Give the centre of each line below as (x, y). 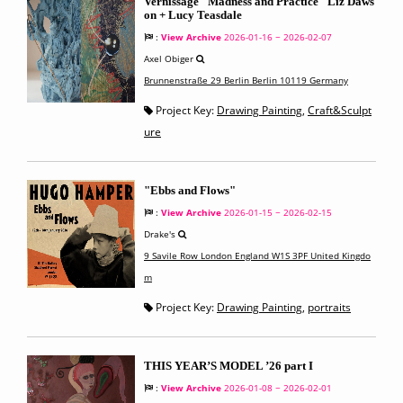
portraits (329, 307)
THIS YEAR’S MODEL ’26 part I (228, 366)
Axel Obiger (170, 58)
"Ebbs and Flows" (190, 190)
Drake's (161, 234)
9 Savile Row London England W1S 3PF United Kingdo (257, 255)
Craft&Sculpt (340, 110)
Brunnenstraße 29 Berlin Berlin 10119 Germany (246, 80)
